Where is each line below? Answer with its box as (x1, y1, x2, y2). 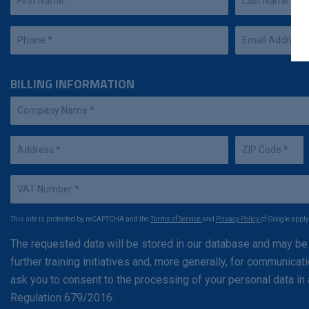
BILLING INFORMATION (10, 74, 134, 94)
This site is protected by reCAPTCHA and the (10, 215, 150, 223)
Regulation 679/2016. (10, 291, 114, 305)
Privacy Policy (216, 215, 261, 223)
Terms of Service (150, 215, 202, 223)
